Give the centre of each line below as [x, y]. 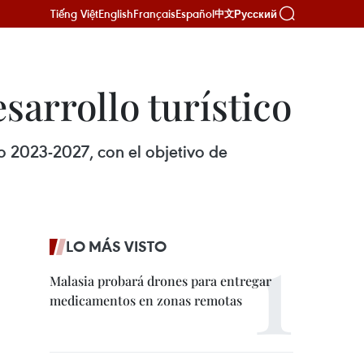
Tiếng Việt [74, 13]
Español [195, 13]
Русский [256, 14]
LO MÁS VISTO [116, 246]
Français [154, 13]
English [116, 13]
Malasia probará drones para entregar [160, 281]
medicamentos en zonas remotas [146, 300]
